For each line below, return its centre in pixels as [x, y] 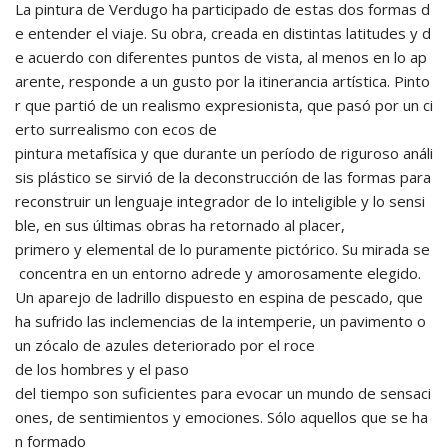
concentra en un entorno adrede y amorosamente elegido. [220, 273]
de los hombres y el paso [102, 369]
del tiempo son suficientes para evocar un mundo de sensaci [223, 393]
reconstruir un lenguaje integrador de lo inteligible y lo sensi [220, 201]
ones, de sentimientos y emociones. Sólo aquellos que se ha [221, 417]
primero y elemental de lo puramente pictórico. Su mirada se [222, 249]
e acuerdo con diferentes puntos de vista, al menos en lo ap [221, 57]
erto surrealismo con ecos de [116, 129]
